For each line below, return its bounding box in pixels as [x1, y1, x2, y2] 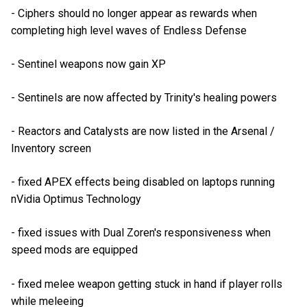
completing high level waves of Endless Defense [11, 23, 247, 37]
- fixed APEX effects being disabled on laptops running [11, 175, 275, 189]
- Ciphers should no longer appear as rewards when [11, 6, 257, 20]
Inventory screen [11, 142, 91, 156]
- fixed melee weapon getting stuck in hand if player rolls [11, 277, 282, 291]
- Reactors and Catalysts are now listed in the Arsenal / [11, 125, 275, 138]
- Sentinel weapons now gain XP [11, 57, 166, 71]
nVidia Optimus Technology [11, 193, 141, 206]
